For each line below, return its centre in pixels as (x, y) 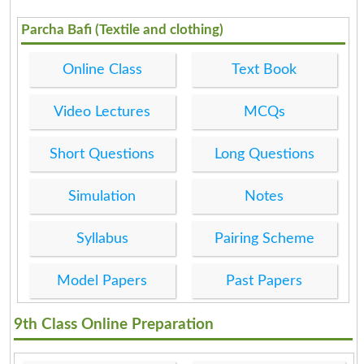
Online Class (102, 69)
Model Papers (102, 281)
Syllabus (102, 238)
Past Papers (264, 281)
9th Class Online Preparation (113, 324)
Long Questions (264, 154)
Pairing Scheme (264, 238)
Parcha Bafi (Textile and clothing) (123, 29)
